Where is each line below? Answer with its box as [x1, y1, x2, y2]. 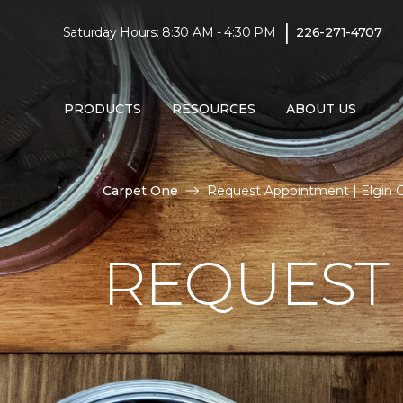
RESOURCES [171, 100, 255, 117]
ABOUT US [285, 100, 356, 117]
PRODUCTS [63, 100, 141, 117]
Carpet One [103, 182, 178, 199]
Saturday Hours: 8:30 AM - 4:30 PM [62, 23, 276, 40]
